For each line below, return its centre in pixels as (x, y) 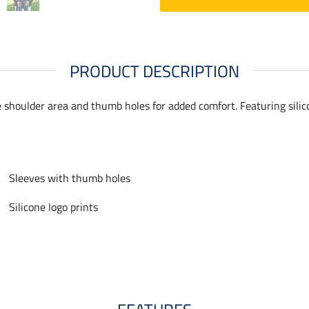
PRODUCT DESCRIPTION (154, 71)
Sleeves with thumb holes (70, 178)
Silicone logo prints (53, 207)
